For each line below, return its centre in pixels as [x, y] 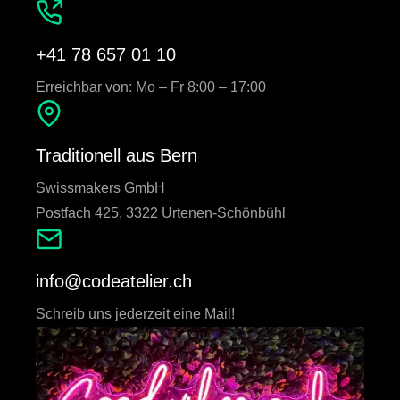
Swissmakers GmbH [100, 188]
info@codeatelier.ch [114, 281]
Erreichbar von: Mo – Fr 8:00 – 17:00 [151, 87]
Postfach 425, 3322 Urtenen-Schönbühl [161, 213]
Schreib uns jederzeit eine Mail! [135, 314]
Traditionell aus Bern [117, 155]
